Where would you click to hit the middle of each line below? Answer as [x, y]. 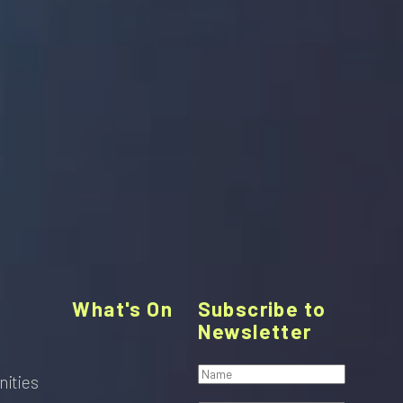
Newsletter [255, 331]
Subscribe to [262, 309]
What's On [122, 309]
